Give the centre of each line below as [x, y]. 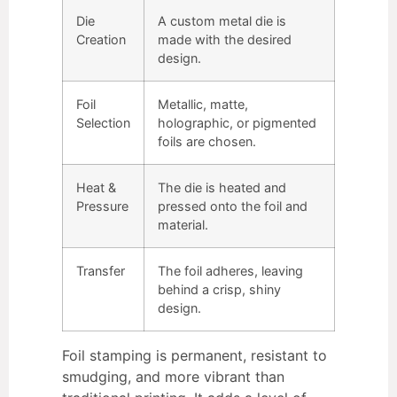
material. [183, 224]
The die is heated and [222, 187]
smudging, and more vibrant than [173, 376]
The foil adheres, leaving [230, 270]
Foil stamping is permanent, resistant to [195, 355]
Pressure [102, 206]
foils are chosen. [207, 141]
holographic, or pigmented [237, 122]
